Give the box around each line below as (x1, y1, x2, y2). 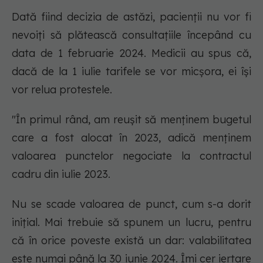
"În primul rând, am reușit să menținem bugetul (12, 113, 251, 126)
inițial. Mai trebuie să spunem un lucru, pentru (12, 215, 251, 229)
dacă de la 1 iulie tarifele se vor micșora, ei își (12, 65, 251, 78)
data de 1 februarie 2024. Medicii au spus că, (12, 46, 251, 60)
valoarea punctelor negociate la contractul (12, 149, 251, 163)
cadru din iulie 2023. (12, 167, 110, 181)
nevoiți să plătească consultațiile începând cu (12, 28, 251, 42)
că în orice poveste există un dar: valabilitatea (12, 234, 251, 247)
